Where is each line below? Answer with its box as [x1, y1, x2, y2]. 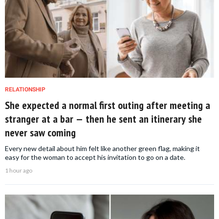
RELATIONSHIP [5, 86, 45, 93]
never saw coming [5, 126, 76, 140]
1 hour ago [5, 167, 32, 175]
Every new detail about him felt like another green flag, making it [5, 144, 200, 153]
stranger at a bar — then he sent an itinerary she [5, 112, 202, 126]
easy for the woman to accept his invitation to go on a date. [5, 153, 185, 162]
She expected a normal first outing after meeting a [5, 98, 210, 112]
